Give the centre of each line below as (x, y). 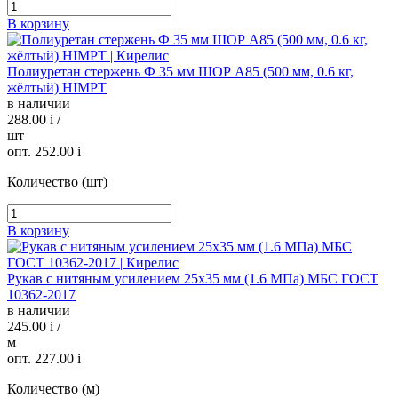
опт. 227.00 (42, 359)
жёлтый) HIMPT (57, 88)
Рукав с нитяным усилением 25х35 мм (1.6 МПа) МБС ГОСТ (193, 279)
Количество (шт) (57, 182)
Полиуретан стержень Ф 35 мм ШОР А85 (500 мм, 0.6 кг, (180, 72)
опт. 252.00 (42, 152)
